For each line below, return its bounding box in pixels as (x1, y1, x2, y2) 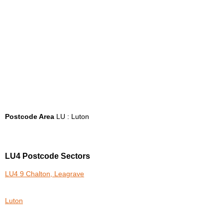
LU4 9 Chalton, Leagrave (5, 170, 84, 178)
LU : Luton (54, 112, 89, 120)
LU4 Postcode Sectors (5, 152, 90, 161)
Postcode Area (5, 112, 54, 120)
